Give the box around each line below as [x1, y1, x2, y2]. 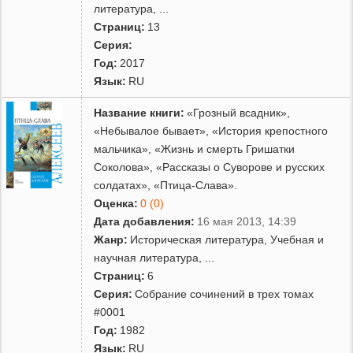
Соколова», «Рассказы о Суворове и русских [94, 160, 325, 173]
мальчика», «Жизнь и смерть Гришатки [94, 142, 295, 155]
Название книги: [94, 106, 185, 119]
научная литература [94, 251, 199, 264]
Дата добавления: [94, 214, 195, 228]
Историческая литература [130, 232, 265, 246]
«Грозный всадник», [187, 106, 291, 119]
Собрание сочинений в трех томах [135, 287, 314, 300]
